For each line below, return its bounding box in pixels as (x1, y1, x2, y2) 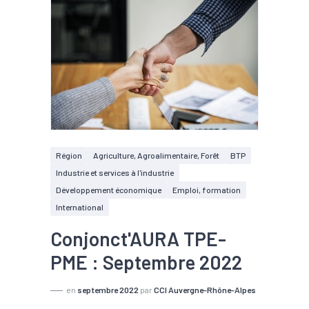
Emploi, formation (172, 185, 241, 195)
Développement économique (56, 185, 161, 195)
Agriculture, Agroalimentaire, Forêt (93, 150, 219, 160)
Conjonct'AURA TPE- (50, 227, 226, 250)
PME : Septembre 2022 (50, 250, 242, 274)
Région (56, 150, 82, 160)
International (56, 202, 103, 212)
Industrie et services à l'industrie (56, 168, 174, 177)
